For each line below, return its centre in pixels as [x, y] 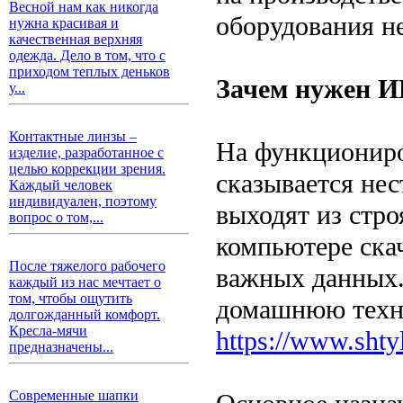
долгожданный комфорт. [85, 314]
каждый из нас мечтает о [85, 282]
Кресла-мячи [48, 331]
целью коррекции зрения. [87, 169]
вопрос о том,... [56, 217]
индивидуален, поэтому [83, 201]
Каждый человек [61, 185]
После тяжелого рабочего [87, 266]
